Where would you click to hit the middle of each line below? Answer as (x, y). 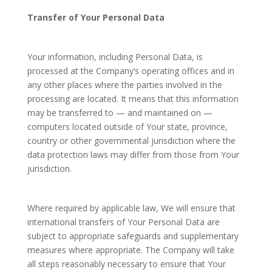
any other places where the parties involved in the (124, 85)
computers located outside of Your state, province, (127, 127)
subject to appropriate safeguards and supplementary (133, 236)
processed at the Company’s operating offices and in (131, 71)
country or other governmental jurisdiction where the (131, 141)
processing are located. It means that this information (133, 99)
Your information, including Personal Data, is (115, 57)
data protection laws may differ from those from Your (133, 155)
